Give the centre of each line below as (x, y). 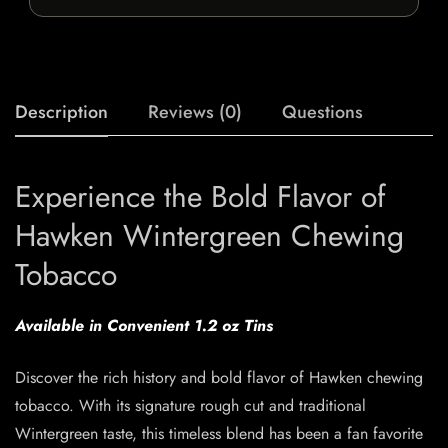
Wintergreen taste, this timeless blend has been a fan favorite (219, 434)
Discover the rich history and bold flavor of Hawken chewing (219, 378)
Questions (322, 112)
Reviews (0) (195, 112)
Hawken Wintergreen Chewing (209, 236)
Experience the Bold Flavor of (200, 197)
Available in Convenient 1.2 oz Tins (144, 326)
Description (61, 112)
